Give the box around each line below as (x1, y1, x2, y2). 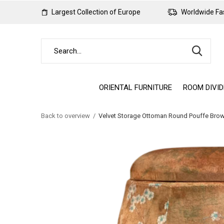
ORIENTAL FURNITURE (99, 82, 172, 92)
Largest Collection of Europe (50, 8, 140, 16)
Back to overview (41, 112, 90, 119)
